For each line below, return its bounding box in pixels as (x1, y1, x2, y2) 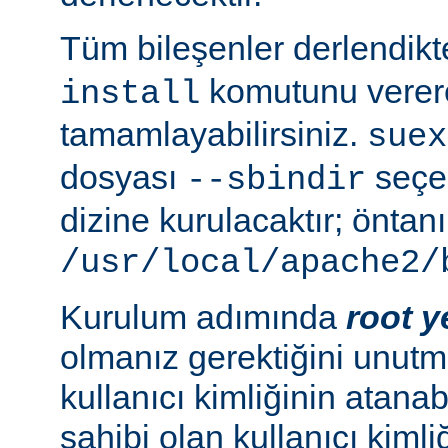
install (60, 74, 200, 113)
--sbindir (186, 160, 366, 199)
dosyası (60, 157, 186, 196)
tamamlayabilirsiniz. (60, 114, 367, 153)
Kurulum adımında (60, 297, 346, 336)
